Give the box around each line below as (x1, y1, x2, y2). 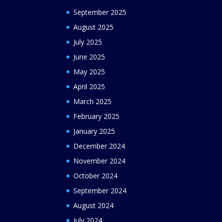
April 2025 (73, 81, 106, 91)
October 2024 (73, 170, 118, 180)
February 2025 (73, 111, 120, 121)
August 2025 (73, 22, 114, 32)
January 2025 (73, 126, 115, 136)
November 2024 (73, 156, 126, 166)
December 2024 (73, 141, 125, 151)
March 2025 (73, 96, 112, 106)
